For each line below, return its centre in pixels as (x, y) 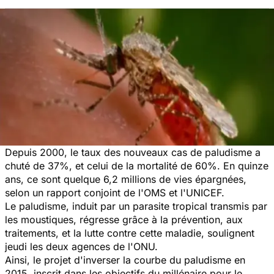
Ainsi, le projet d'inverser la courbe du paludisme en (125, 260)
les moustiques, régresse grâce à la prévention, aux (124, 219)
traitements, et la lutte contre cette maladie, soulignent (130, 233)
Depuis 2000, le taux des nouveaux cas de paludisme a (133, 152)
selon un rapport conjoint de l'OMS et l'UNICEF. (115, 192)
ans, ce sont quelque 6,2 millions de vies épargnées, (126, 179)
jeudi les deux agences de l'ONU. (81, 246)
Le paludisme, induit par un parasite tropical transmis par (136, 206)
